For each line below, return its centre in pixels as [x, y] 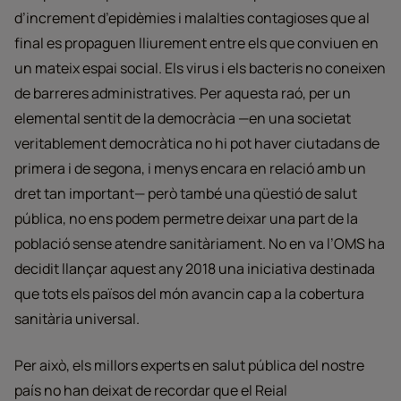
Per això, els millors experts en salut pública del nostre [189, 365]
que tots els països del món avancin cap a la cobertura [189, 294]
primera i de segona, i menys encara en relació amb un [190, 168]
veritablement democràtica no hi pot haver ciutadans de [197, 143]
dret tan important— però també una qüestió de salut [186, 193]
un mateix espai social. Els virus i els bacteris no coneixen [200, 68]
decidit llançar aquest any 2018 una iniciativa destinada [195, 269]
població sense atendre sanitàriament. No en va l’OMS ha [200, 243]
